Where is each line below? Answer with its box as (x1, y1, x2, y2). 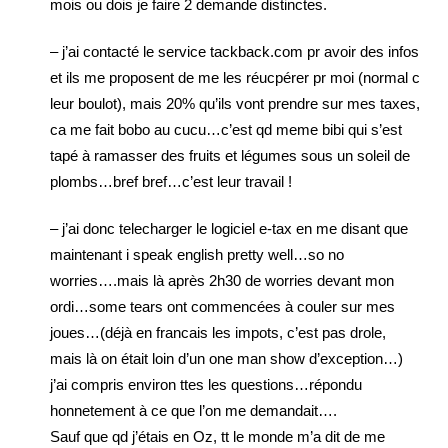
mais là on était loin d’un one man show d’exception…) (50, 350, 403, 367)
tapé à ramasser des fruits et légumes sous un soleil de (50, 147, 410, 164)
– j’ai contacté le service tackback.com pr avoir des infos (50, 43, 419, 60)
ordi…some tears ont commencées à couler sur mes (50, 298, 395, 315)
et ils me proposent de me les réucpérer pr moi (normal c (50, 69, 420, 86)
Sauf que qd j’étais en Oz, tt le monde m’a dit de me (50, 428, 385, 445)
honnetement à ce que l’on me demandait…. (50, 402, 337, 419)
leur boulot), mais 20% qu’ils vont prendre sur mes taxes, (50, 95, 420, 112)
